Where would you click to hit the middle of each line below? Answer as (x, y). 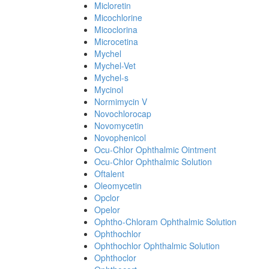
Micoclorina (116, 29)
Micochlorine (118, 17)
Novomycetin (119, 125)
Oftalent (109, 174)
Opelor (107, 210)
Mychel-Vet (115, 65)
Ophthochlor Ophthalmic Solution (157, 246)
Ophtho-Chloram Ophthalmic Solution (165, 222)
